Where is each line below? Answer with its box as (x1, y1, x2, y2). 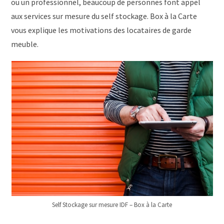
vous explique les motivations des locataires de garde (11, 25, 192, 35)
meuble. (11, 39, 39, 49)
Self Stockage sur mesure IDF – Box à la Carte (52, 200, 172, 209)
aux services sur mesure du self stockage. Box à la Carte (11, 11, 197, 21)
